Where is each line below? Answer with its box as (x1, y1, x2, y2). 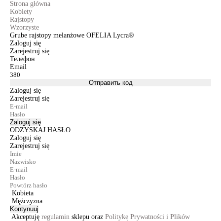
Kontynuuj (10, 205, 38, 213)
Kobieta (12, 189, 34, 197)
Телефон (10, 55, 35, 63)
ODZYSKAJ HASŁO (10, 126, 71, 134)
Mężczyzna (12, 197, 42, 205)
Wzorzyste (10, 24, 39, 31)
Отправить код (88, 79, 133, 86)
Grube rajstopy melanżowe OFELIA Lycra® (10, 32, 134, 39)
